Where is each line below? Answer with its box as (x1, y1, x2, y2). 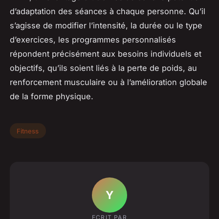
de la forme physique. (10, 91, 93, 101)
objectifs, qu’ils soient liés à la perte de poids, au (10, 63, 197, 73)
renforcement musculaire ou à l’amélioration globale (10, 77, 207, 87)
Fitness (17, 127, 39, 135)
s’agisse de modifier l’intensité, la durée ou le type (10, 20, 202, 30)
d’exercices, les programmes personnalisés (10, 34, 176, 44)
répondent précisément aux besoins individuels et (10, 48, 201, 59)
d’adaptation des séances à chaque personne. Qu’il (10, 6, 205, 16)
